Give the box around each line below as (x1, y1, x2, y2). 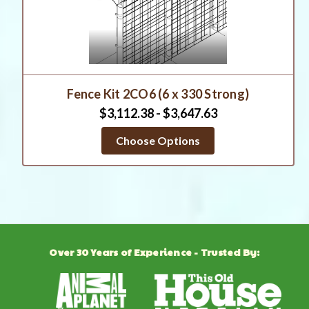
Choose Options (116, 134, 201, 148)
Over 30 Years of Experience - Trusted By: (49, 245, 260, 259)
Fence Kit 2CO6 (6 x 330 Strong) (67, 86, 250, 102)
